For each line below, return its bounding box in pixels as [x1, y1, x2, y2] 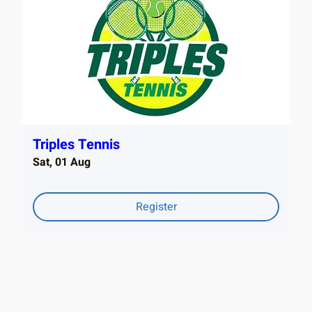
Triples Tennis [33, 134, 120, 155]
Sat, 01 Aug [33, 154, 91, 171]
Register [135, 198, 177, 216]
